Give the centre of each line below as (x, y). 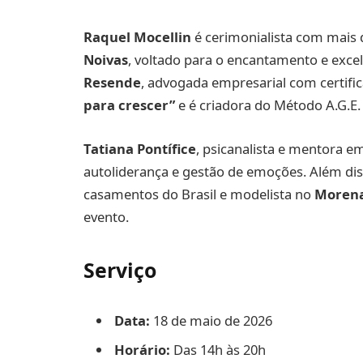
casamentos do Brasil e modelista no (199, 194)
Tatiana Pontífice (140, 148)
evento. (106, 216)
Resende (112, 83)
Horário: (142, 349)
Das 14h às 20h (218, 349)
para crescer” (129, 105)
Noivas (106, 60)
